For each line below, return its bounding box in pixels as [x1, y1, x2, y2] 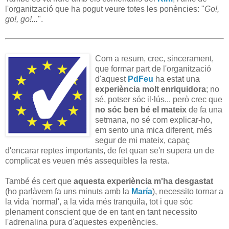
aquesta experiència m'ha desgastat [74, 177, 213, 186]
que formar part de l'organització [95, 64, 211, 74]
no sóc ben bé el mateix [95, 105, 187, 114]
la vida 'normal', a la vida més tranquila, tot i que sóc [5, 197, 193, 207]
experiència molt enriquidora [95, 85, 206, 94]
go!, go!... [5, 14, 38, 24]
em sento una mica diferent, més [95, 126, 212, 135]
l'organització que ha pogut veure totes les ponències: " [5, 4, 204, 13]
